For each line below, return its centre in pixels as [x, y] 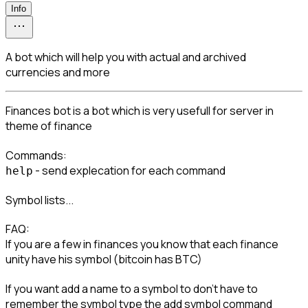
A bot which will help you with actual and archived [126, 57]
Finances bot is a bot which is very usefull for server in [141, 111]
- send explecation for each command [129, 170]
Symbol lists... [40, 200]
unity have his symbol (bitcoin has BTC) [104, 260]
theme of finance [49, 126]
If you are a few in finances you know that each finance [143, 244]
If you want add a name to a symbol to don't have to [133, 289]
